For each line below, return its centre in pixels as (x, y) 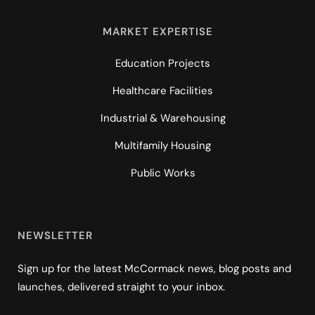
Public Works (163, 173)
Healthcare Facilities (163, 90)
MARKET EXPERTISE (157, 31)
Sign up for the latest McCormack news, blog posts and (154, 268)
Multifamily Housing (163, 145)
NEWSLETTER (55, 235)
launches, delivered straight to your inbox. (121, 287)
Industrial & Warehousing (163, 118)
